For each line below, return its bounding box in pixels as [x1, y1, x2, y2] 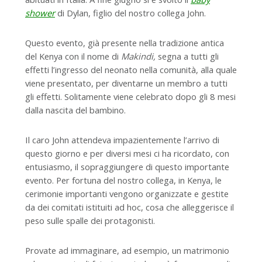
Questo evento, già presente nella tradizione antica [25, 36, 224, 49]
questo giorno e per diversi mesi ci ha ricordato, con [25, 147, 229, 159]
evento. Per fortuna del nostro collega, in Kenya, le [25, 174, 222, 186]
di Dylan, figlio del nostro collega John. [55, 6, 206, 19]
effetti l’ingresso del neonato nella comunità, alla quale [25, 63, 237, 75]
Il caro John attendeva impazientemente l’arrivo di [25, 133, 219, 146]
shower [25, 6, 55, 19]
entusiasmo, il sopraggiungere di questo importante [25, 160, 229, 173]
